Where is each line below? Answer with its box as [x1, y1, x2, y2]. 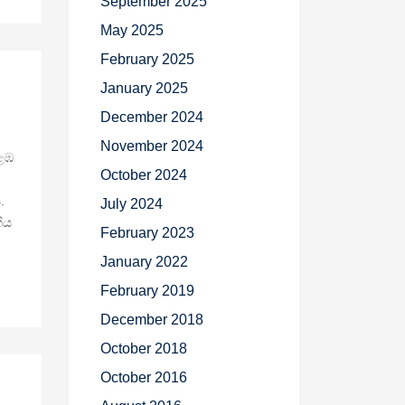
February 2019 [100, 283, 194, 298]
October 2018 [100, 341, 187, 356]
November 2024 [100, 138, 203, 154]
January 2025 [100, 80, 188, 96]
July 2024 [100, 196, 163, 212]
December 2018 [100, 312, 203, 327]
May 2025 [100, 23, 164, 38]
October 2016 [100, 370, 187, 385]
